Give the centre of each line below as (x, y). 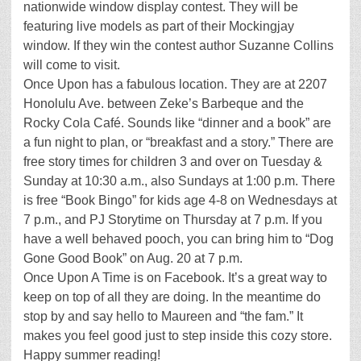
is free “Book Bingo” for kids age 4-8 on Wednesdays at (180, 200)
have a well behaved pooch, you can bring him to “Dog (178, 239)
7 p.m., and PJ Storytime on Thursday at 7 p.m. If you (173, 220)
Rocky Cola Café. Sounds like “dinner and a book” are (177, 123)
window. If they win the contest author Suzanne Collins (178, 46)
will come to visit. (72, 65)
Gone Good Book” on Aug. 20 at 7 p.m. (133, 258)
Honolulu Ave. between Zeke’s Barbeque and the (164, 104)
